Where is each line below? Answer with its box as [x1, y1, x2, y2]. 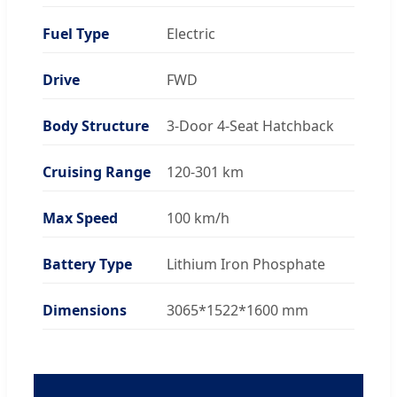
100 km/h [167, 207, 230, 228]
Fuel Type [43, 23, 109, 43]
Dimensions [43, 300, 127, 320]
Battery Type [43, 253, 132, 274]
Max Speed [43, 207, 118, 228]
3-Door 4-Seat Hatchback [167, 115, 334, 136]
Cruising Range [43, 161, 151, 182]
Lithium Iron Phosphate [167, 253, 325, 274]
